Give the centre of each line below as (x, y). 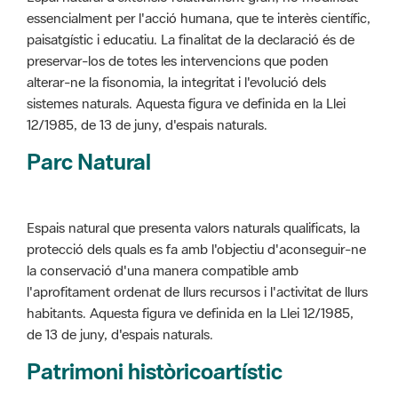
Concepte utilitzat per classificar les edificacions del (179, 352)
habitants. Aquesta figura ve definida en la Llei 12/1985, (190, 228)
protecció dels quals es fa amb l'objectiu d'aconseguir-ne (196, 164)
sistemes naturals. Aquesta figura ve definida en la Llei (186, 18)
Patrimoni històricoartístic (155, 287)
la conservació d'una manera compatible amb (163, 185)
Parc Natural (89, 77)
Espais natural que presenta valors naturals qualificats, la (193, 143)
